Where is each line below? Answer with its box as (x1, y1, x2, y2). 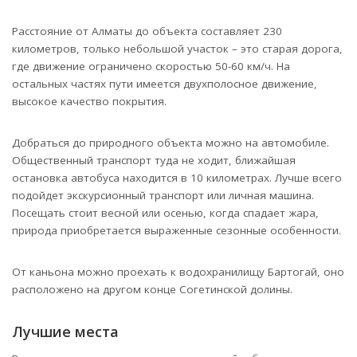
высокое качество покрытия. (12, 94, 167, 109)
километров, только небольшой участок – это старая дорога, (12, 41, 343, 57)
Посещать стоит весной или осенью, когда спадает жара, (12, 206, 319, 221)
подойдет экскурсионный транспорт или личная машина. (12, 188, 314, 203)
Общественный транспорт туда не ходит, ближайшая (12, 153, 296, 168)
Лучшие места (12, 322, 119, 342)
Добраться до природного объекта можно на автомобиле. (12, 135, 329, 151)
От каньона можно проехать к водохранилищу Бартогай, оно (12, 265, 344, 280)
